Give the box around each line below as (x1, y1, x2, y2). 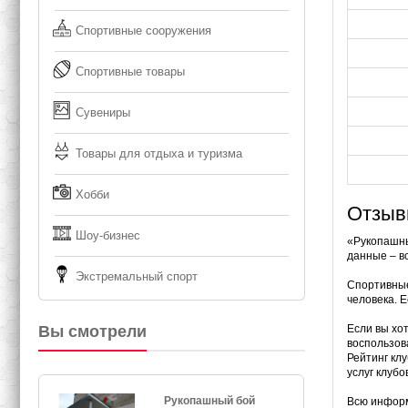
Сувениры (76, 106, 131, 120)
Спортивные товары (76, 65, 186, 79)
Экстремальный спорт (76, 270, 199, 284)
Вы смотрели (38, 322, 148, 342)
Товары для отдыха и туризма (76, 147, 243, 161)
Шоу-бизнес (76, 229, 141, 243)
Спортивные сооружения (76, 24, 212, 38)
